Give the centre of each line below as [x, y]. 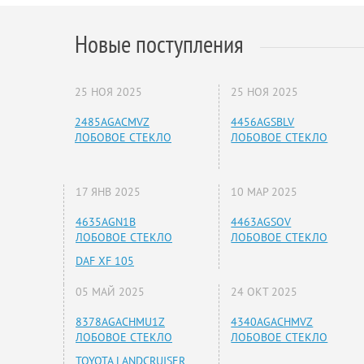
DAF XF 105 [105, 261]
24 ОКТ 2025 [264, 292]
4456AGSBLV [263, 122]
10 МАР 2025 [264, 192]
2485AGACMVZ [112, 122]
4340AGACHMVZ [272, 322]
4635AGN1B [106, 222]
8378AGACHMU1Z [120, 322]
